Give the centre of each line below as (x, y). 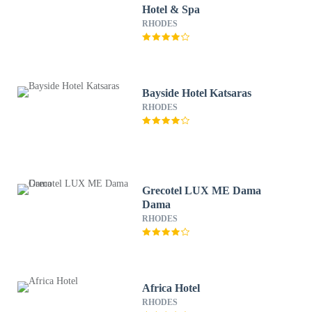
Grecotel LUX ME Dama (202, 190)
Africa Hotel (171, 288)
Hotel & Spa (171, 9)
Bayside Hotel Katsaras (197, 93)
